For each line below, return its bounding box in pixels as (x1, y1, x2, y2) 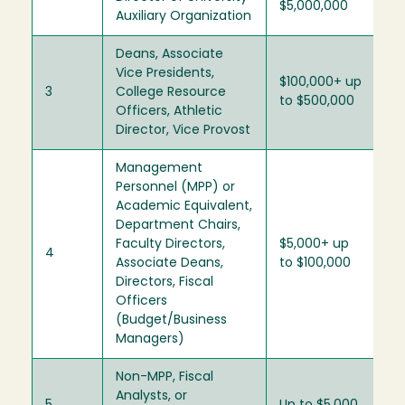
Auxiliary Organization (116, 9, 251, 24)
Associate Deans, (116, 256, 223, 270)
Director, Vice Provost (116, 123, 250, 137)
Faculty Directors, (116, 237, 225, 251)
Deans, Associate (116, 47, 223, 61)
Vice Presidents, (116, 66, 214, 80)
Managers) (116, 332, 184, 346)
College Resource (116, 85, 226, 99)
